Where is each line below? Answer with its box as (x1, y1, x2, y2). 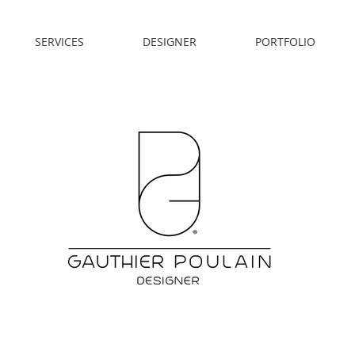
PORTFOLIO (255, 34, 315, 49)
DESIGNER (143, 34, 197, 49)
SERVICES (34, 34, 84, 49)
